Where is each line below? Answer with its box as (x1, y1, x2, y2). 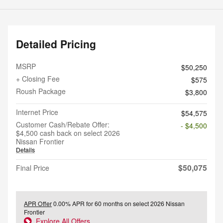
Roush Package (16, 86, 66, 96)
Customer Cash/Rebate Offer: (16, 119, 110, 129)
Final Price (16, 162, 49, 173)
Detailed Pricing (16, 36, 96, 51)
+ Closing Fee (16, 73, 60, 84)
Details (16, 145, 35, 154)
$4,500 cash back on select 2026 (16, 127, 120, 138)
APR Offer (24, 199, 52, 208)
